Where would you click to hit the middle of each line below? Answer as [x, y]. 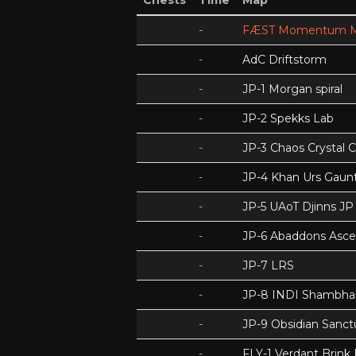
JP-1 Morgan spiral [292, 89]
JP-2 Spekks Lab [288, 118]
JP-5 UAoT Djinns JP [298, 207]
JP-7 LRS [268, 265]
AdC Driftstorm [284, 60]
